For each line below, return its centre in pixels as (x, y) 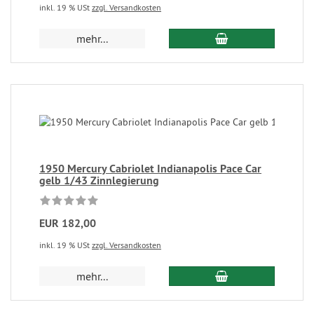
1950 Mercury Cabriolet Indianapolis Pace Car (150, 169)
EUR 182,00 (68, 223)
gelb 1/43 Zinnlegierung (99, 180)
